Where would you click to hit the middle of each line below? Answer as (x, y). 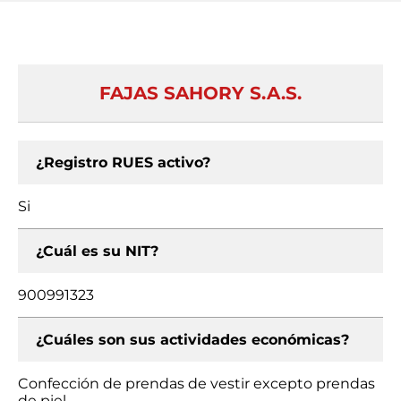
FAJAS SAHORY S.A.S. (200, 93)
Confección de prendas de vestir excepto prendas (196, 384)
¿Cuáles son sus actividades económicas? (192, 340)
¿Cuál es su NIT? (97, 251)
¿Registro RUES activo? (123, 162)
